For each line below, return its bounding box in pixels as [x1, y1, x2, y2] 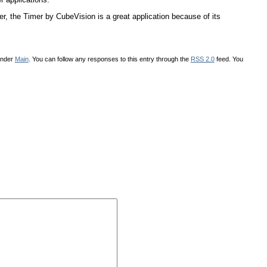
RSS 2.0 [190, 55, 215, 63]
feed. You [214, 55, 243, 63]
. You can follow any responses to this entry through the [28, 55, 191, 63]
